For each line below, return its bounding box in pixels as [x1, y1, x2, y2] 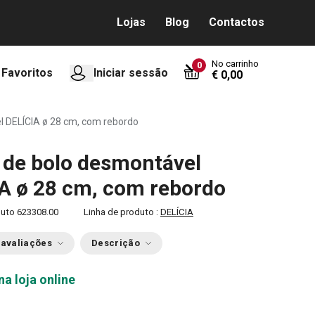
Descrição [91, 238, 140, 248]
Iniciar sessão [94, 66, 168, 79]
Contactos [209, 15, 264, 29]
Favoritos [1, 66, 53, 79]
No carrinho [212, 58, 259, 69]
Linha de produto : [84, 207, 160, 217]
